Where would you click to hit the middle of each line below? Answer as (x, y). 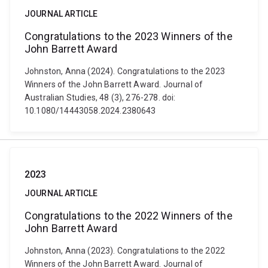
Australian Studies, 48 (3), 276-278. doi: (100, 98)
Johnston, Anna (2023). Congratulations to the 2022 (125, 251)
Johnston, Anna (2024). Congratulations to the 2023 (125, 71)
